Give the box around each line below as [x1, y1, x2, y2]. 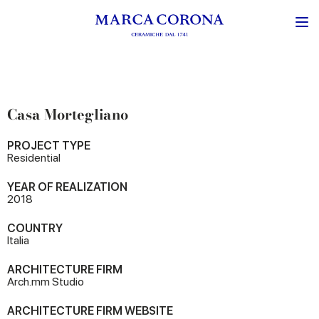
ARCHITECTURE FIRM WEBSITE [7, 304, 173, 318]
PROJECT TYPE [7, 139, 90, 152]
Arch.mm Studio [7, 275, 84, 288]
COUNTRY [7, 221, 63, 235]
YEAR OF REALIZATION [7, 180, 127, 194]
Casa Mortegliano [7, 103, 128, 125]
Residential [7, 151, 61, 164]
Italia [7, 234, 29, 247]
